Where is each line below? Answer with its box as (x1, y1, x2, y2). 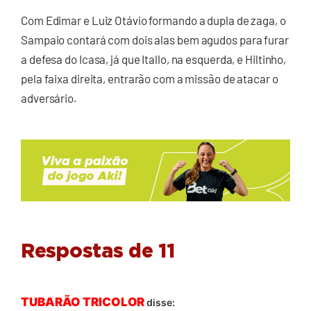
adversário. (21, 91, 77, 106)
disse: (146, 296, 175, 309)
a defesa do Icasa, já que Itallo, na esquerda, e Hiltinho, (21, 52, 287, 67)
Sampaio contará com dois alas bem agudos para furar (21, 33, 289, 47)
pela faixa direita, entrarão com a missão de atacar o (21, 72, 278, 86)
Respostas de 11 (21, 242, 175, 262)
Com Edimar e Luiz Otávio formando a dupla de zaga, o (21, 13, 286, 28)
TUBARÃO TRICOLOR (21, 295, 145, 310)
